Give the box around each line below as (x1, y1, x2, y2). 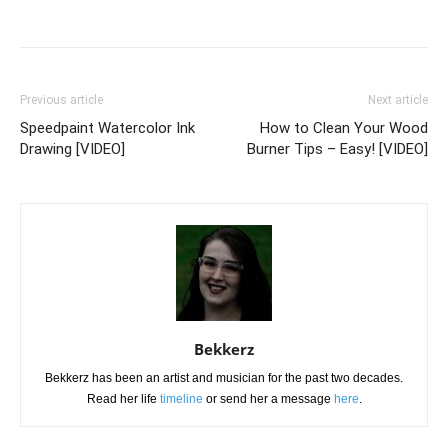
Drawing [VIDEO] (20, 140, 125, 159)
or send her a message (202, 392, 334, 407)
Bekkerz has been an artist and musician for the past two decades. (45, 371, 403, 386)
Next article (368, 93, 428, 108)
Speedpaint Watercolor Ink (20, 119, 195, 138)
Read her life (86, 392, 160, 407)
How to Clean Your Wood (260, 119, 428, 138)
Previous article (20, 93, 103, 108)
